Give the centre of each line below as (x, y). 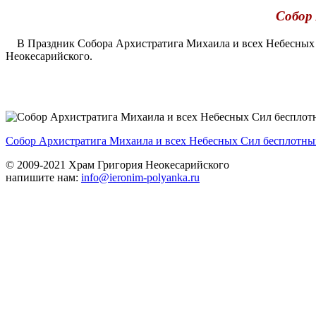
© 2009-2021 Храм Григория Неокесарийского (117, 165)
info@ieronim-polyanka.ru (140, 178)
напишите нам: (43, 178)
